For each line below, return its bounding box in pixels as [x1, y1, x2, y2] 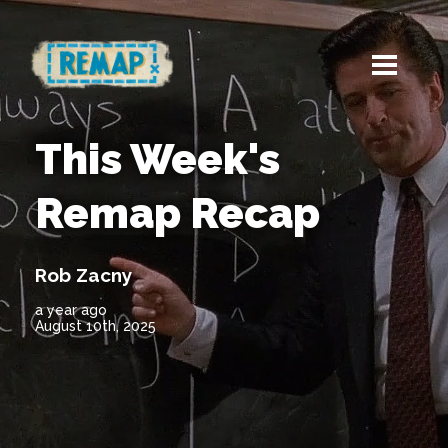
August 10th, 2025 [35, 317, 156, 334]
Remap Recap [35, 188, 320, 238]
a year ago [35, 301, 107, 318]
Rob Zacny [35, 263, 132, 286]
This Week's [35, 134, 280, 184]
